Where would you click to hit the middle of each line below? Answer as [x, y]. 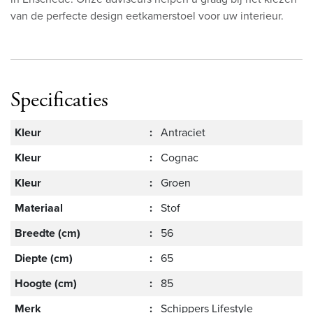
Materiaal [39, 208]
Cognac [180, 158]
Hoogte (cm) [46, 284]
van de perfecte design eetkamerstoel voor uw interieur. [147, 16]
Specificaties [59, 101]
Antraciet [183, 133]
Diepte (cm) [44, 259]
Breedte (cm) [48, 233]
